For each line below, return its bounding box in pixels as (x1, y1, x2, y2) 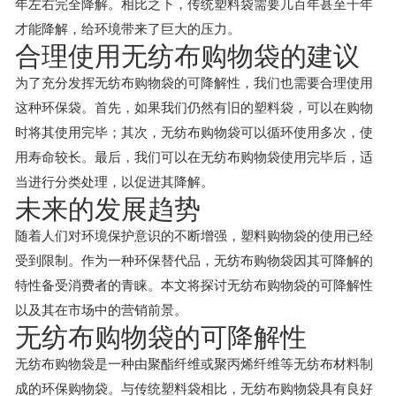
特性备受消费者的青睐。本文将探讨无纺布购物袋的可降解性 (15, 278, 373, 293)
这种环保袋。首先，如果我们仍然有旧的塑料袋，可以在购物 (15, 100, 373, 115)
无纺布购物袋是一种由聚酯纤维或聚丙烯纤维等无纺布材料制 (15, 356, 373, 371)
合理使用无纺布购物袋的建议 (15, 42, 360, 71)
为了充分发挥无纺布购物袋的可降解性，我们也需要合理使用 (15, 75, 373, 90)
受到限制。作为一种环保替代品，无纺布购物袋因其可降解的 (15, 253, 373, 268)
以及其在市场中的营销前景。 (15, 302, 187, 317)
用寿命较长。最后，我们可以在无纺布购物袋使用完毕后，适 (15, 149, 373, 164)
